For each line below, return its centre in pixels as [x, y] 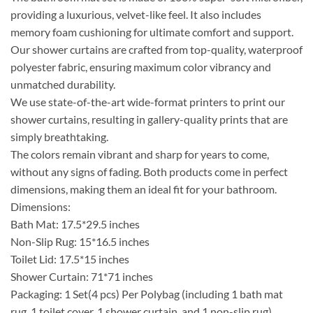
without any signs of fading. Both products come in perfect [149, 171]
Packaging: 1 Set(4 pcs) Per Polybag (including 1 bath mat [147, 293]
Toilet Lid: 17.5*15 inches [70, 259]
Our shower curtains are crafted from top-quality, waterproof [156, 49]
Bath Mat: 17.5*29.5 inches [75, 224]
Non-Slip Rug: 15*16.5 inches [80, 241]
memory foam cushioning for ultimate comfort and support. [152, 31]
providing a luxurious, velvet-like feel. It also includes [136, 14]
